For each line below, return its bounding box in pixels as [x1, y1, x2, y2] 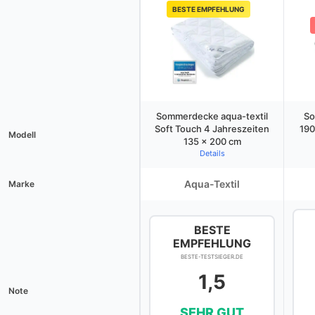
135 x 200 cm [183, 136, 241, 147]
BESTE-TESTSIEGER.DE [181, 253, 243, 260]
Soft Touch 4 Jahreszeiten [155, 123, 269, 134]
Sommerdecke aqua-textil [156, 110, 268, 122]
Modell [8, 129, 36, 140]
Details [199, 148, 225, 158]
